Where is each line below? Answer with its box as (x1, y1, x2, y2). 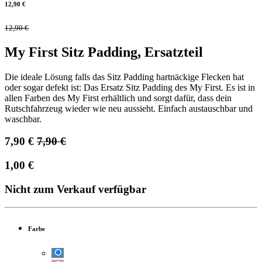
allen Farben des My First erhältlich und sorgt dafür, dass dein (5, 92, 232, 103)
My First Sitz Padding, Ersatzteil (5, 44, 203, 60)
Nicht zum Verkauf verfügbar (5, 182, 146, 195)
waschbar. (5, 113, 42, 124)
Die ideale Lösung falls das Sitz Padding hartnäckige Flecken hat (5, 71, 244, 82)
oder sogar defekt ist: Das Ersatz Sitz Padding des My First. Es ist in (5, 82, 255, 92)
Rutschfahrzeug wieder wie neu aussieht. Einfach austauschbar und (5, 103, 253, 113)
